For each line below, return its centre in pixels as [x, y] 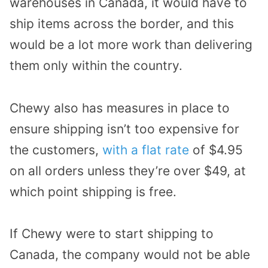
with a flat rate [146, 150]
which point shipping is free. [93, 191]
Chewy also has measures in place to [120, 108]
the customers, [56, 150]
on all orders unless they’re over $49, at [128, 170]
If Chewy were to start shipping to [112, 234]
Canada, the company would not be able [130, 255]
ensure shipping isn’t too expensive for [124, 129]
